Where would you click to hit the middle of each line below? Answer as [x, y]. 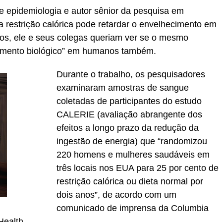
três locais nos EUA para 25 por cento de [138, 168]
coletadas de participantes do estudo [129, 101]
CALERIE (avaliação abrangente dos [129, 115]
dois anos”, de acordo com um [116, 195]
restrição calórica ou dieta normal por [130, 182]
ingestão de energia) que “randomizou [132, 141]
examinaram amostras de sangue [123, 88]
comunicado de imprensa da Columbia [133, 208]
